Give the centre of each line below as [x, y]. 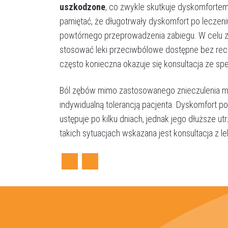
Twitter [90, 178]
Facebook [70, 178]
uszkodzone [82, 7]
